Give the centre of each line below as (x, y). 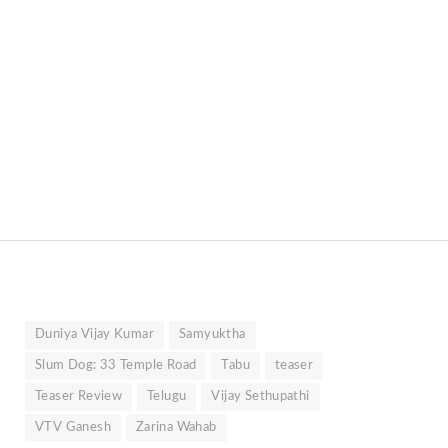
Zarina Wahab (176, 427)
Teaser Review (79, 396)
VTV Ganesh (73, 427)
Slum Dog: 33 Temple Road (116, 365)
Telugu (167, 396)
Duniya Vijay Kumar (95, 334)
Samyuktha (212, 334)
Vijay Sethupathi (260, 396)
